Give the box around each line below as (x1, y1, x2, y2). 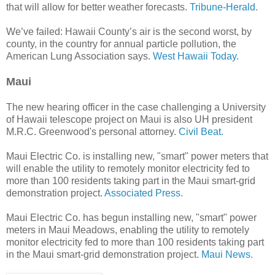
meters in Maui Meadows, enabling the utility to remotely (6, 224, 249, 235)
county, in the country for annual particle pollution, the (6, 38, 236, 49)
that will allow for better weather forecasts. (6, 1, 190, 12)
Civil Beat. (179, 126, 223, 137)
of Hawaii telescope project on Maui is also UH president (6, 114, 252, 125)
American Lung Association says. (6, 50, 153, 61)
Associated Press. (104, 187, 183, 198)
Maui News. (201, 249, 253, 260)
